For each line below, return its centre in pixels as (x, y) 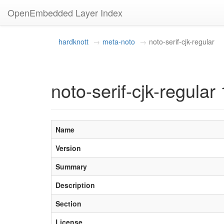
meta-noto (119, 41)
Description (75, 185)
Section (68, 203)
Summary (71, 166)
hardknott (73, 41)
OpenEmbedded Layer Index (65, 12)
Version (68, 148)
